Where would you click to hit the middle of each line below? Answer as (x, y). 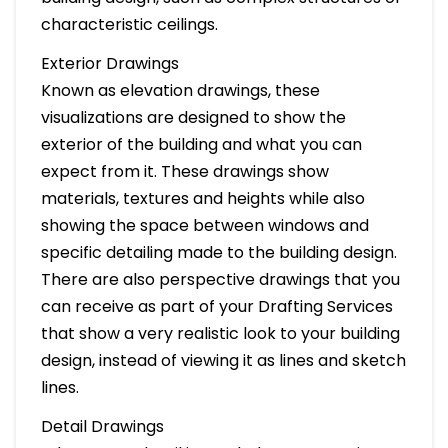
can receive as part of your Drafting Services (216, 306)
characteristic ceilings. (129, 24)
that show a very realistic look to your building (220, 333)
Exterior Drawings (109, 63)
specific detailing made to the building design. (218, 252)
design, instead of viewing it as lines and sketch (223, 360)
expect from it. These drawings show (184, 171)
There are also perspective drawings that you (220, 279)
